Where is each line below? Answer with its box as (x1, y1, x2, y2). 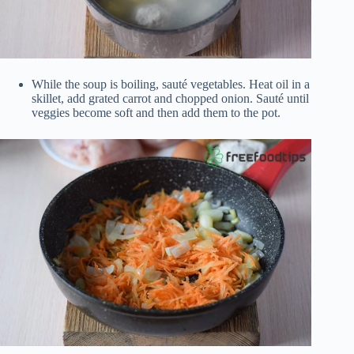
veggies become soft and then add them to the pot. (32, 105, 281, 119)
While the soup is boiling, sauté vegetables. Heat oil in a (32, 77, 310, 91)
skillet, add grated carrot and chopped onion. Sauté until (32, 91, 309, 105)
